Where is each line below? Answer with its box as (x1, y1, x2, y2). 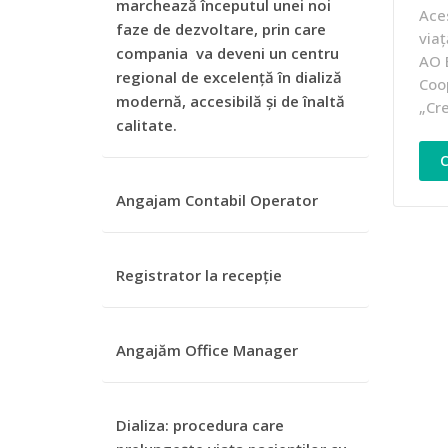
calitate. (116, 115, 177, 135)
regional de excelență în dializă (116, 67, 342, 87)
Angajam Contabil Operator (116, 190, 318, 210)
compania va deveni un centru (116, 43, 339, 63)
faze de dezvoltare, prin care (116, 19, 326, 39)
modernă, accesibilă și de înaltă (116, 91, 345, 111)
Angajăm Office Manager (116, 340, 298, 360)
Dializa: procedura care (116, 415, 284, 435)
